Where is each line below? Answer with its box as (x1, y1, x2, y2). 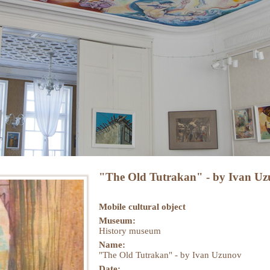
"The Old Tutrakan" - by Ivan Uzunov (99, 250, 242, 260)
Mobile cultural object (99, 201, 186, 212)
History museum (99, 225, 161, 236)
